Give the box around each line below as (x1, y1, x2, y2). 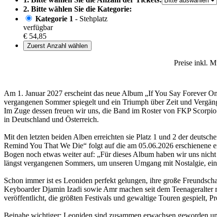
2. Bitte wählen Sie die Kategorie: (23, 5, 132, 14)
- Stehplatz (73, 15, 108, 23)
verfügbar (23, 23, 53, 32)
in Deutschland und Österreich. (4, 115, 99, 124)
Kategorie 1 (35, 15, 73, 23)
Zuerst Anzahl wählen (27, 42, 88, 50)
